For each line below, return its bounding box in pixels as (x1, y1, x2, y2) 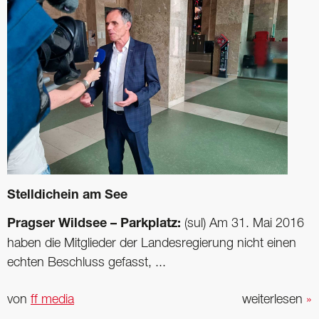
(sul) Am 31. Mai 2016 (181, 218, 304, 230)
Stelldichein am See (7, 189, 127, 203)
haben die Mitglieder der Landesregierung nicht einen (7, 238, 296, 250)
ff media (31, 293, 74, 305)
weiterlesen (242, 293, 306, 305)
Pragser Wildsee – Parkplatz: (7, 218, 181, 231)
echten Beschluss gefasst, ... (7, 257, 166, 269)
